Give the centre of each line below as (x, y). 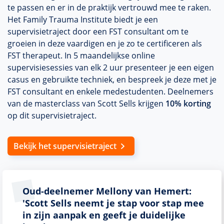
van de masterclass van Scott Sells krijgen (86, 103)
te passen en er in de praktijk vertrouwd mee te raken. (109, 7)
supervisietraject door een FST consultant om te (98, 31)
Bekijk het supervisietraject (65, 146)
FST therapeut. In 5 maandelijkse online (81, 55)
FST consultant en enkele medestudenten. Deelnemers (110, 91)
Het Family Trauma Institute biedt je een (83, 19)
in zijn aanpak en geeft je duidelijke (104, 215)
